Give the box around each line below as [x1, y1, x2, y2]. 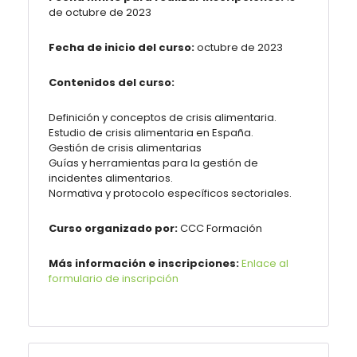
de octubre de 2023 [49, 5, 151, 20]
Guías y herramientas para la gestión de [49, 155, 258, 171]
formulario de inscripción [49, 271, 178, 286]
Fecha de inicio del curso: [49, 40, 194, 55]
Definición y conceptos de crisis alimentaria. [49, 110, 277, 125]
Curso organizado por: [49, 221, 178, 236]
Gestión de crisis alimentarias [49, 140, 202, 155]
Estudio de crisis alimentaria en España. [49, 125, 253, 140]
